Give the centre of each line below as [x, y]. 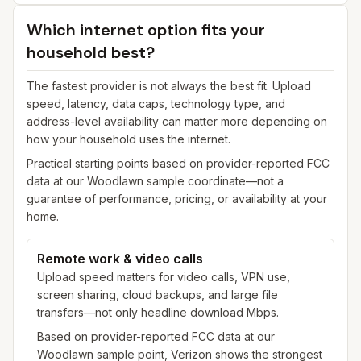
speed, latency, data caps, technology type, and [156, 104]
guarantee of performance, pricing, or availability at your [177, 199]
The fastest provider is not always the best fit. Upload [169, 86]
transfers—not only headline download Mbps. [158, 312]
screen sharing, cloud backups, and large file [158, 295]
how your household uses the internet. [129, 139]
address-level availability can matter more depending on [177, 121]
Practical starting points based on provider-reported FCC [178, 163]
